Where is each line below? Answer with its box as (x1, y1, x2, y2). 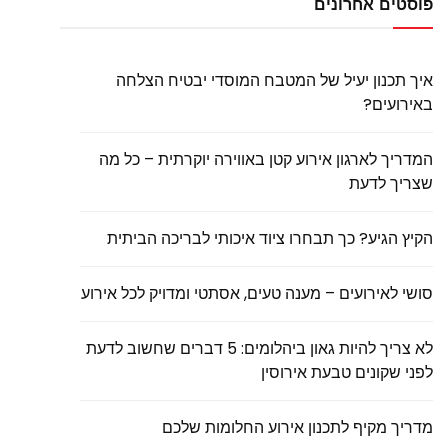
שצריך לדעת (349, 172, 433, 195)
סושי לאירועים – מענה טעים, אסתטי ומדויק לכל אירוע (81, 282, 433, 305)
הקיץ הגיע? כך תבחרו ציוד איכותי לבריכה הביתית (107, 227, 433, 250)
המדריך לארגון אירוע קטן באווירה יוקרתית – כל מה (99, 148, 433, 171)
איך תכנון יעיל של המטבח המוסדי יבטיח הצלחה (116, 69, 433, 92)
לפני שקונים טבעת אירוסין (261, 361, 433, 384)
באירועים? (363, 93, 433, 116)
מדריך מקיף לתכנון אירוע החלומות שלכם (162, 416, 433, 439)
